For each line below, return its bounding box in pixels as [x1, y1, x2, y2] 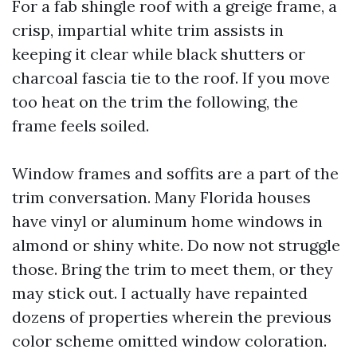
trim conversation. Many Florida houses [12, 187, 311, 207]
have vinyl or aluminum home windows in [12, 211, 323, 231]
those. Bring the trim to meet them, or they [12, 259, 333, 279]
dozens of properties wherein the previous [12, 307, 331, 327]
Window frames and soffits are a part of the [12, 163, 339, 183]
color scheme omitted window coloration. [12, 331, 327, 351]
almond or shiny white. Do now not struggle [12, 235, 340, 255]
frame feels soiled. [12, 116, 149, 135]
